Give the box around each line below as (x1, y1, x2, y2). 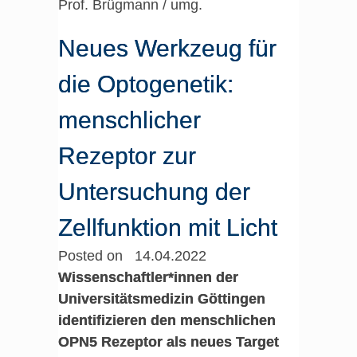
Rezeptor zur (57, 143, 196, 169)
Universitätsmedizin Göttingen (57, 291, 265, 307)
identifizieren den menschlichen (57, 312, 276, 328)
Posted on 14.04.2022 (57, 248, 206, 264)
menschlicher (57, 107, 201, 133)
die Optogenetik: (57, 71, 233, 97)
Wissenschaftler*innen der (57, 269, 238, 285)
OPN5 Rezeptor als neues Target (57, 334, 279, 350)
